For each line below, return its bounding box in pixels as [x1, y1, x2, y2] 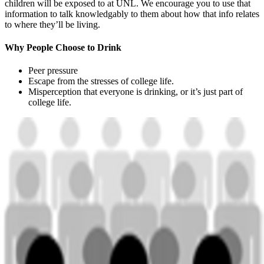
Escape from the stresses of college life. [28, 76, 174, 87]
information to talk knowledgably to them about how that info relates [5, 8, 259, 19]
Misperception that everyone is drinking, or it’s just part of [28, 87, 243, 97]
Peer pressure [28, 65, 78, 76]
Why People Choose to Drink [5, 42, 121, 53]
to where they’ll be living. [5, 19, 100, 29]
